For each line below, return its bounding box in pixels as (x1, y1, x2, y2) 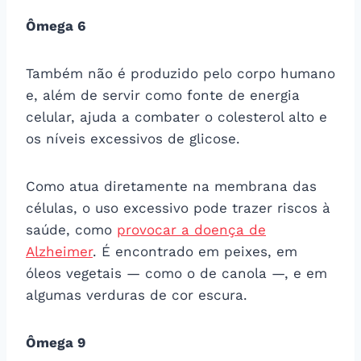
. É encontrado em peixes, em (93, 243, 297, 259)
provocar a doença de (117, 221, 266, 238)
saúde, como (26, 221, 117, 238)
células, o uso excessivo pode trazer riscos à (26, 199, 330, 216)
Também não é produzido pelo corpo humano (26, 64, 335, 81)
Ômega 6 (26, 17, 85, 34)
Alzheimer (26, 243, 93, 259)
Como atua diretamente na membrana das (26, 177, 317, 194)
